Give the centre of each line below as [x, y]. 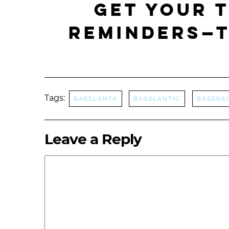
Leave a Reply [93, 139]
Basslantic [157, 99]
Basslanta [96, 99]
